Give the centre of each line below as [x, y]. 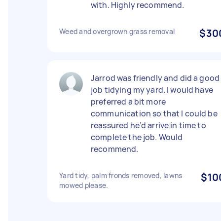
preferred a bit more [128, 102]
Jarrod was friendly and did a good [155, 78]
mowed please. [84, 185]
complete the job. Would [137, 137]
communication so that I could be [154, 113]
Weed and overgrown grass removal [117, 31]
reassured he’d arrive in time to [148, 125]
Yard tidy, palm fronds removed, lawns [121, 175]
